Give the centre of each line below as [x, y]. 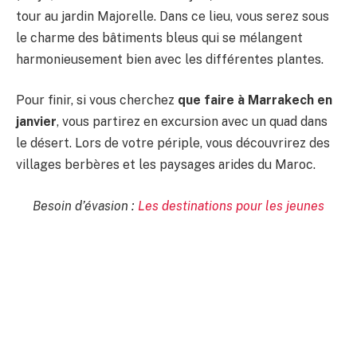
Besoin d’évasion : [85, 206]
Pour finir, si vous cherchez [97, 100]
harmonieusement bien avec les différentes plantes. [170, 59]
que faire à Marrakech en [255, 100]
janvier [36, 122]
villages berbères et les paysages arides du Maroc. [166, 165]
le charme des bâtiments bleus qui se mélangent [159, 37]
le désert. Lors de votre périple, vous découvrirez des [173, 143]
